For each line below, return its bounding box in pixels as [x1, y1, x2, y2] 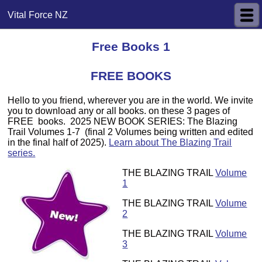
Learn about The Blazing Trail [109, 137, 232, 148]
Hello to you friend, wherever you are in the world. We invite [8, 95, 254, 106]
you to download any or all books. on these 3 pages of [8, 106, 230, 116]
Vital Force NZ [8, 9, 68, 20]
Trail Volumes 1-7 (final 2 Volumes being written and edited [8, 127, 254, 137]
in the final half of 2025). [8, 137, 109, 148]
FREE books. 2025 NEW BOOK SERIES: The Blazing [8, 116, 238, 127]
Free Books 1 [92, 40, 170, 54]
